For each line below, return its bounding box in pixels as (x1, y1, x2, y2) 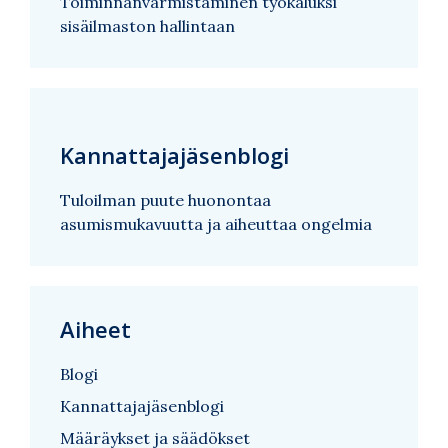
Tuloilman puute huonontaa (60, 189, 271, 210)
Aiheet (60, 313, 131, 344)
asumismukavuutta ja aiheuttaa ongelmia (60, 213, 372, 234)
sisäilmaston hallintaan (60, 15, 235, 36)
